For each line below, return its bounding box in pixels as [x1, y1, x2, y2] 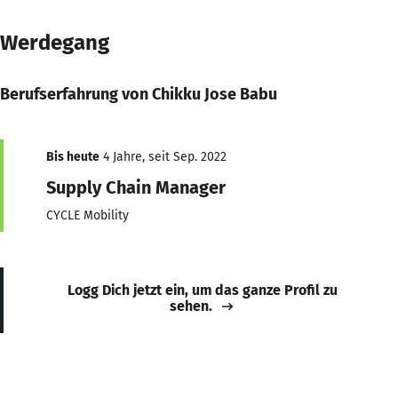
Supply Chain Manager [46, 176, 226, 198]
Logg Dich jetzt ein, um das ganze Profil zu [68, 281, 338, 298]
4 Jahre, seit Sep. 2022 [99, 148, 227, 164]
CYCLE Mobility [46, 207, 129, 223]
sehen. [170, 297, 212, 314]
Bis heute [46, 148, 99, 164]
